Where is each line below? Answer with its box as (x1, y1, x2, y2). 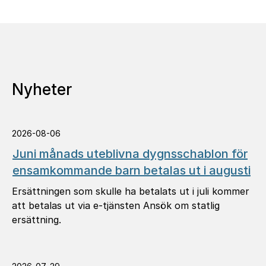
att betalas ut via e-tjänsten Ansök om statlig (12, 199, 143, 211)
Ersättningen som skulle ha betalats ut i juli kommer (12, 185, 249, 197)
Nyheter (12, 80, 72, 99)
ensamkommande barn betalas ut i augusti (12, 163, 251, 178)
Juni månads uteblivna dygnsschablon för (12, 147, 248, 161)
